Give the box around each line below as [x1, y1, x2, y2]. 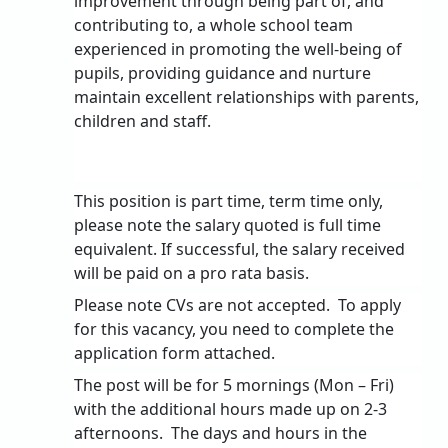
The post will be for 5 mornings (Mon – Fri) [74, 373, 395, 396]
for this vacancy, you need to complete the [74, 317, 395, 340]
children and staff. [74, 109, 212, 132]
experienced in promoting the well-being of [74, 37, 403, 60]
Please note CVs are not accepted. [74, 293, 331, 316]
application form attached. [74, 341, 276, 364]
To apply [338, 293, 402, 316]
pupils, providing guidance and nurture [74, 61, 372, 84]
